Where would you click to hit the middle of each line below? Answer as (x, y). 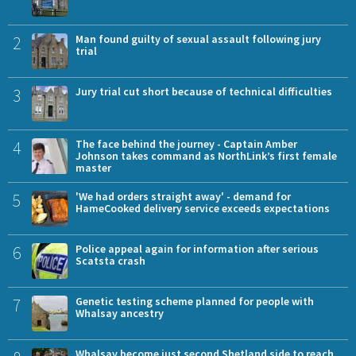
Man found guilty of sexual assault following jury (198, 39)
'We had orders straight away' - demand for (183, 197)
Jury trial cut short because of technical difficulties (204, 92)
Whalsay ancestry (120, 313)
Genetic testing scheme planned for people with (195, 302)
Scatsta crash (110, 261)
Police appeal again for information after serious (197, 249)
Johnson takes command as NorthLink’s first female (206, 156)
